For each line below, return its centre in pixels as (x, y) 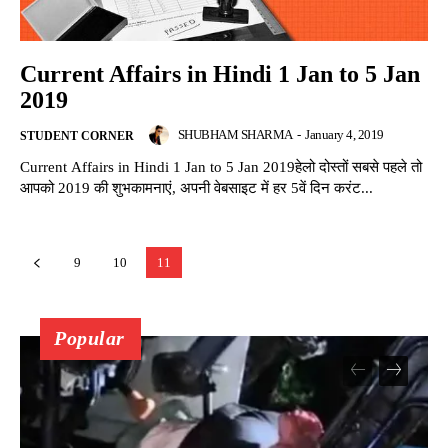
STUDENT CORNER (77, 135)
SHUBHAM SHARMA (235, 134)
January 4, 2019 (344, 134)
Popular (89, 337)
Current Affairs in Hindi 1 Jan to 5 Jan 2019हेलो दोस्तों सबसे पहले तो (221, 166)
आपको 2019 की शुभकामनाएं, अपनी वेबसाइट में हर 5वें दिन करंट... (196, 187)
